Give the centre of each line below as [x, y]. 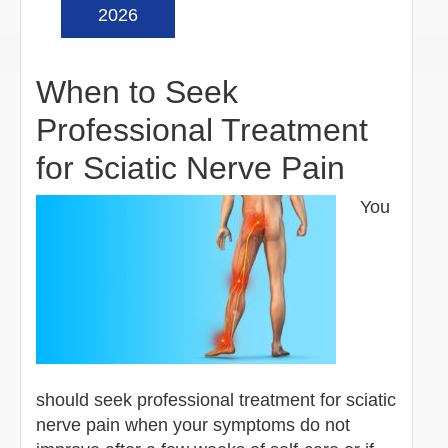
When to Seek [137, 91]
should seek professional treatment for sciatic [216, 399]
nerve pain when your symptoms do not [193, 424]
